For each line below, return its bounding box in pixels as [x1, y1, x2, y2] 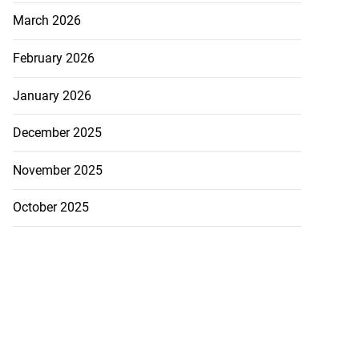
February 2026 [12, 50, 95, 67]
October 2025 [12, 200, 89, 216]
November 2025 [12, 162, 103, 178]
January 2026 [12, 87, 91, 103]
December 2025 [12, 125, 102, 141]
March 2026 [12, 13, 81, 29]
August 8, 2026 [54, 46, 123, 59]
